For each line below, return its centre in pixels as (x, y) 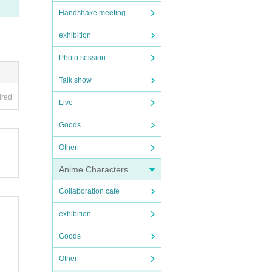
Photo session (82, 58)
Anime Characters (93, 169)
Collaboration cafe (89, 191)
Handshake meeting (92, 13)
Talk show (75, 80)
